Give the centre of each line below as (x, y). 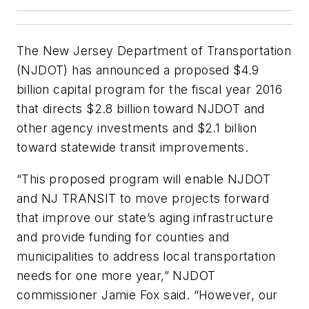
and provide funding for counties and (123, 237)
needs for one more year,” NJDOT (116, 275)
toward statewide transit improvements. (133, 148)
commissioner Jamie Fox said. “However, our (147, 295)
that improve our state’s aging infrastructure (145, 217)
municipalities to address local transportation (146, 256)
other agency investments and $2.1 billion (137, 128)
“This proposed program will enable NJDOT (143, 179)
